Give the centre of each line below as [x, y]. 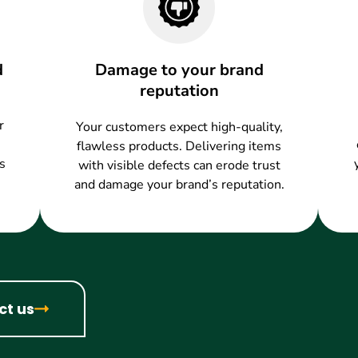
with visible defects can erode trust [179, 165]
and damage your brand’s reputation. [179, 185]
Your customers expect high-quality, [179, 127]
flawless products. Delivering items [179, 146]
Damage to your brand [179, 70]
